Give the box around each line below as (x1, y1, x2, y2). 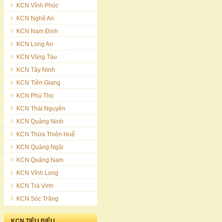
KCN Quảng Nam (16, 157, 63, 164)
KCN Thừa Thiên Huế (16, 131, 75, 138)
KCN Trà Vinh (16, 182, 54, 189)
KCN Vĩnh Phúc (16, 2, 58, 9)
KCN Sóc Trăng (16, 195, 58, 202)
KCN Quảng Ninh (16, 118, 63, 125)
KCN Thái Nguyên (16, 105, 65, 112)
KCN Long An (16, 41, 53, 48)
